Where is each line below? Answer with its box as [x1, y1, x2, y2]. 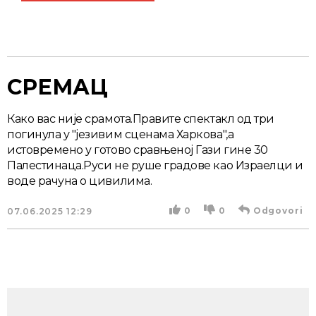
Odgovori [253, 205, 303, 216]
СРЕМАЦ [7, 73, 108, 100]
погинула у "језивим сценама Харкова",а [7, 127, 234, 141]
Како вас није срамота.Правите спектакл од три [7, 111, 274, 126]
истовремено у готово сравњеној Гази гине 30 [7, 142, 268, 157]
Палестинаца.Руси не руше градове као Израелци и [7, 158, 303, 172]
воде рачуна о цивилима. [7, 174, 152, 188]
